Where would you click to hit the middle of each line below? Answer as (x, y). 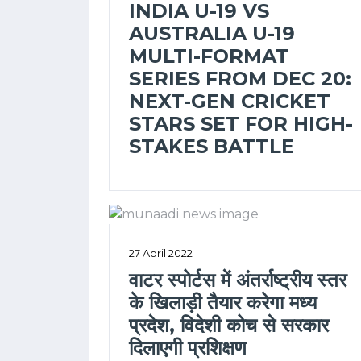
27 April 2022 (161, 253)
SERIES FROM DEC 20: (240, 78)
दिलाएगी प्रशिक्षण (191, 347)
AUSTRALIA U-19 (212, 33)
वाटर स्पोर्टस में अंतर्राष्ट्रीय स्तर (238, 280)
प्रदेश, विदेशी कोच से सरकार (229, 325)
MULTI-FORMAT (209, 56)
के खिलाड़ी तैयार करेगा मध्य (223, 302)
